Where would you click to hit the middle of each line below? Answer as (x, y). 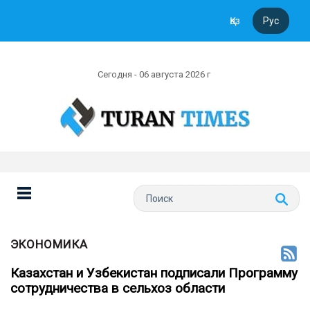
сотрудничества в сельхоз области (118, 288)
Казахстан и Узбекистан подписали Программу (154, 273)
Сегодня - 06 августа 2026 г (155, 74)
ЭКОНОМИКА (49, 244)
